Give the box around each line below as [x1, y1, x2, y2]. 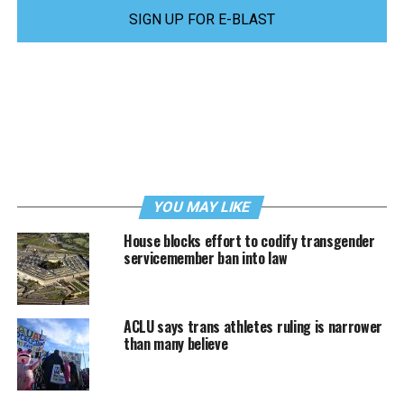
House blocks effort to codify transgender [123, 229, 375, 252]
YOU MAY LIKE [151, 197, 253, 216]
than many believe [123, 332, 228, 354]
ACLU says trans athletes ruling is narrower [123, 315, 383, 337]
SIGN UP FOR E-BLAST [128, 10, 275, 28]
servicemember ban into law [123, 246, 288, 269]
